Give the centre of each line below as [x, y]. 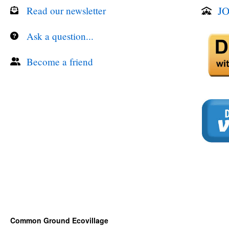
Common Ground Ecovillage [59, 220]
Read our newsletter [66, 10]
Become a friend [60, 62]
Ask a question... [60, 36]
